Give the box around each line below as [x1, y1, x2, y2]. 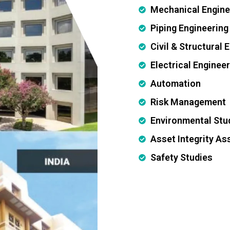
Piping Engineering [150, 22, 228, 33]
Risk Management [150, 96, 226, 107]
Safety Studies [150, 151, 213, 163]
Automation [150, 78, 201, 89]
